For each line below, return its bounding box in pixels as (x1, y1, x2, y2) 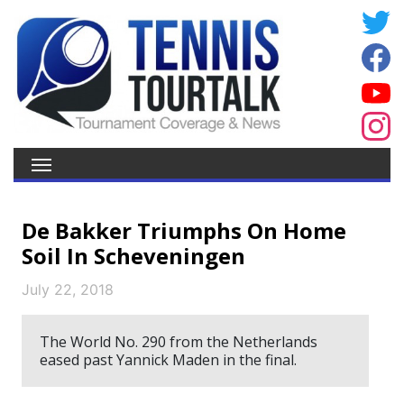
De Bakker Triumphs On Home (22, 216, 346, 245)
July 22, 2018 (22, 280, 114, 298)
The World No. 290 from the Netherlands (40, 332, 317, 352)
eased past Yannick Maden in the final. (40, 350, 297, 370)
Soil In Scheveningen (22, 241, 245, 271)
